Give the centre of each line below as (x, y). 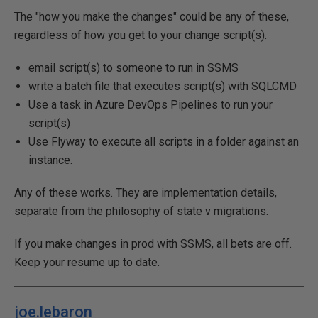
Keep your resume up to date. (87, 262)
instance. (50, 160)
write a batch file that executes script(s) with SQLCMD (163, 86)
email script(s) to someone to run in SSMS (133, 68)
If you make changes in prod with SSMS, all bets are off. (153, 244)
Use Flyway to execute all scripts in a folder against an (164, 142)
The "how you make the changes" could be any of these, (152, 17)
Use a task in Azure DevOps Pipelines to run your (150, 105)
